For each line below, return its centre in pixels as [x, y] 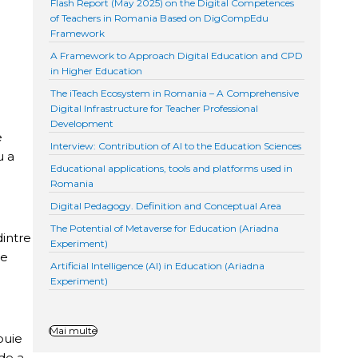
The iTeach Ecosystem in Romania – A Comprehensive [175, 93]
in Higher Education [97, 70]
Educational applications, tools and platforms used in [172, 168]
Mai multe [74, 330]
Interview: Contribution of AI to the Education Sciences [176, 145]
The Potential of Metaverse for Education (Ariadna [165, 228]
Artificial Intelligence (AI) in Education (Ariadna [158, 265]
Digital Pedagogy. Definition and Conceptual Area [166, 205]
